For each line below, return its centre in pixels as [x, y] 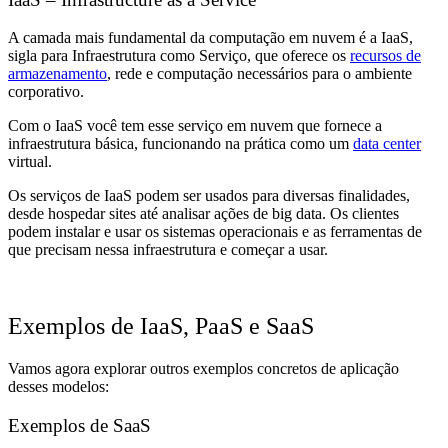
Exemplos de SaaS [79, 425]
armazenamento [57, 74]
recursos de [385, 56]
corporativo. [46, 92]
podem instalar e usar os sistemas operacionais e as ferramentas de [215, 232]
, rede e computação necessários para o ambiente [259, 74]
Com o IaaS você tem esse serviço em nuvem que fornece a [195, 126]
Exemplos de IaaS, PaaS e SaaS [161, 326]
